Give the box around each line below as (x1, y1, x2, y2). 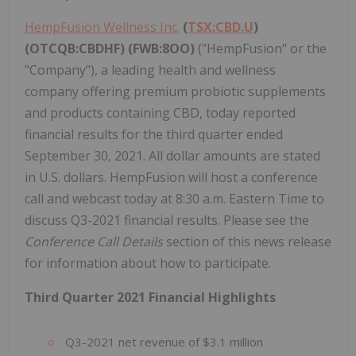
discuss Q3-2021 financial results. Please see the (25, 211, 309, 229)
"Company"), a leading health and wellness (25, 60, 276, 79)
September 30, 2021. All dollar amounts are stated (25, 146, 320, 164)
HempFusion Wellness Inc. (25, 17, 180, 36)
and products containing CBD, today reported (25, 103, 296, 122)
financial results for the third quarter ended (25, 125, 283, 143)
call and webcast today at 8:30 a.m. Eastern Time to (25, 189, 324, 207)
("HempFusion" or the (198, 39, 327, 57)
